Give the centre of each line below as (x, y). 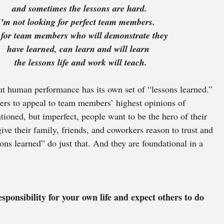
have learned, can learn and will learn (79, 49)
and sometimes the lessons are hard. (79, 8)
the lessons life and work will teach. (81, 62)
